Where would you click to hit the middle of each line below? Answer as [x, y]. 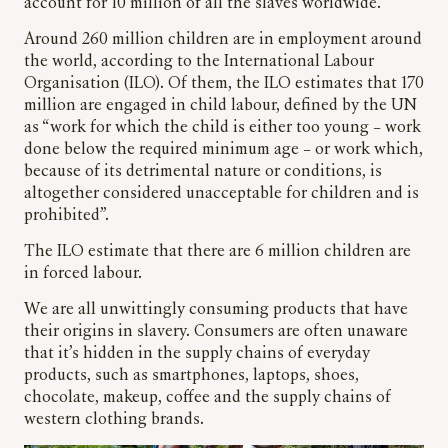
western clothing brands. [114, 420]
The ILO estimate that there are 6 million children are [217, 252]
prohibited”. [66, 216]
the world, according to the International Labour [199, 62]
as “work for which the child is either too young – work [222, 128]
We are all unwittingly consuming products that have [216, 310]
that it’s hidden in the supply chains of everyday [197, 354]
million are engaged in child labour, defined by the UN [220, 106]
